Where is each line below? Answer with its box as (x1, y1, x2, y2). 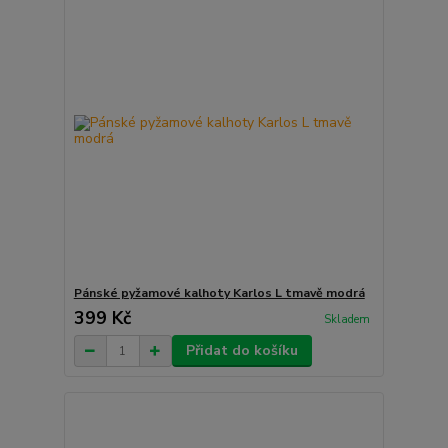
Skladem (323, 311, 370, 327)
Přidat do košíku (185, 341, 298, 361)
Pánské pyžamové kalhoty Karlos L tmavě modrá (73, 285, 365, 302)
